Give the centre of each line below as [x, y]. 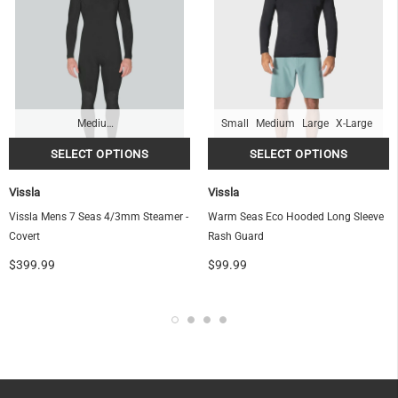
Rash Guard [236, 237]
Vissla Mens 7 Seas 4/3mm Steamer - [99, 217]
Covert [24, 237]
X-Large [354, 124]
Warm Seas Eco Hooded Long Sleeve [296, 217]
